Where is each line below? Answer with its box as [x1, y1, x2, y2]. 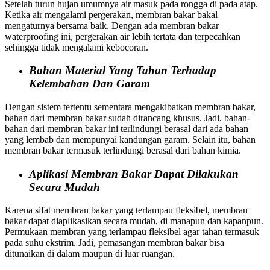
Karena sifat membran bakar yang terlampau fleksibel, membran [5, 205, 248, 216]
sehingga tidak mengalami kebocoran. [5, 42, 148, 52]
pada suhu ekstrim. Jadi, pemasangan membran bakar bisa [5, 237, 224, 248]
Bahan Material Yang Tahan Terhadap [29, 64, 216, 77]
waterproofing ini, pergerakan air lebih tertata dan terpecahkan [5, 31, 240, 42]
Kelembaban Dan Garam [29, 77, 150, 90]
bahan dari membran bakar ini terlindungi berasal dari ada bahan [5, 124, 248, 134]
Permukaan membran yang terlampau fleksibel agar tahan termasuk [5, 227, 259, 237]
